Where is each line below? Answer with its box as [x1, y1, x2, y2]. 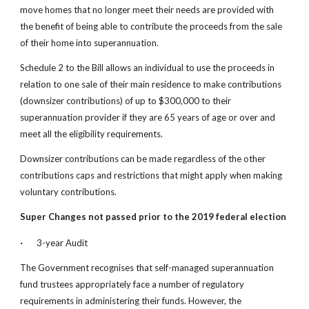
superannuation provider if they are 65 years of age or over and [20, 112, 276, 123]
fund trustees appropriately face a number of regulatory [20, 279, 245, 290]
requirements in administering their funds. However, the [20, 295, 242, 306]
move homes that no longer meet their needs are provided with [20, 4, 275, 15]
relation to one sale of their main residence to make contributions [20, 79, 282, 90]
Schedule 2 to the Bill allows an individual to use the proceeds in [20, 62, 275, 73]
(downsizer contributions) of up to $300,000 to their [20, 95, 232, 106]
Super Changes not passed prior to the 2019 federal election [20, 211, 287, 222]
